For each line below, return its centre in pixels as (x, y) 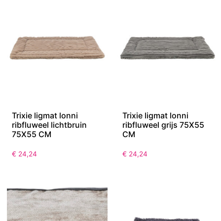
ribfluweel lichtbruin (49, 125)
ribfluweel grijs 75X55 (163, 125)
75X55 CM (32, 134)
